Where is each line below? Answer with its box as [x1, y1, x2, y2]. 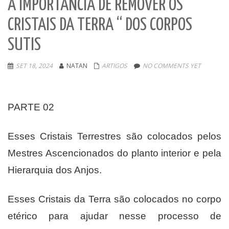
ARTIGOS [102, 61, 127, 70]
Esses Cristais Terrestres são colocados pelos [8, 130, 221, 142]
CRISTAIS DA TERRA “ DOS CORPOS [8, 16, 192, 34]
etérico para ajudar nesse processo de [8, 210, 221, 221]
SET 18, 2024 [16, 61, 53, 70]
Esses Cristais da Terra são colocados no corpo [8, 193, 221, 204]
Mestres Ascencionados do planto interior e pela [8, 147, 221, 158]
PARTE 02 [8, 101, 54, 112]
